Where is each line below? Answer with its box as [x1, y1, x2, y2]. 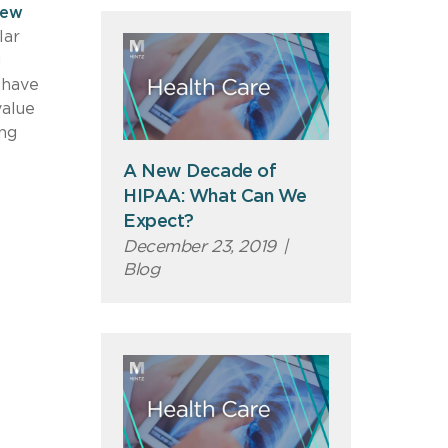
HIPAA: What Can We [123, 187, 307, 206]
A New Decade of [123, 162, 277, 181]
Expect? [123, 212, 194, 231]
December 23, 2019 [123, 237, 276, 255]
